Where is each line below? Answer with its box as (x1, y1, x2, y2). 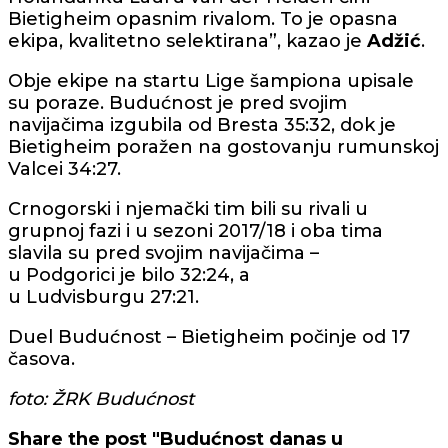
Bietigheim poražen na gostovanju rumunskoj (8, 135, 439, 158)
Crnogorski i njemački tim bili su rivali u (8, 197, 368, 220)
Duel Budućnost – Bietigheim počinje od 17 (8, 325, 410, 348)
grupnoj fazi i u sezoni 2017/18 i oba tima (8, 219, 383, 242)
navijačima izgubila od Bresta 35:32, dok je (8, 113, 396, 136)
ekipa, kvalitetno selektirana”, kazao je (8, 29, 367, 52)
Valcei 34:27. (8, 157, 121, 180)
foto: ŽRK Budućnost (8, 387, 194, 410)
